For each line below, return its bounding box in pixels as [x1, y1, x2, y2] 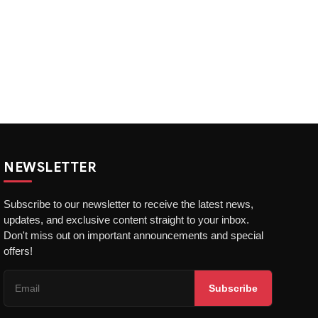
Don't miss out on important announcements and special [4, 229, 264, 241]
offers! [4, 244, 33, 257]
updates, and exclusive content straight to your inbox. [4, 213, 250, 226]
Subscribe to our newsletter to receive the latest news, [4, 197, 254, 210]
